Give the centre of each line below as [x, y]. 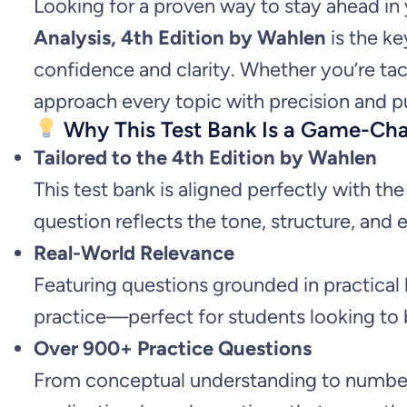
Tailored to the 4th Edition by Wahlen [205, 157]
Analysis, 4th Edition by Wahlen [180, 37]
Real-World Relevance [134, 253]
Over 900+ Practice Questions [173, 348]
